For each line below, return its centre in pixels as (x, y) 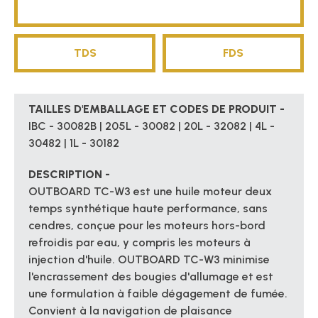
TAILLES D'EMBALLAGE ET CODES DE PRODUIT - (157, 109)
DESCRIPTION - (69, 175)
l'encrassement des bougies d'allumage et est (151, 277)
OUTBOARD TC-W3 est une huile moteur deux (150, 192)
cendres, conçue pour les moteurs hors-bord (147, 226)
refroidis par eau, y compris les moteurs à (139, 243)
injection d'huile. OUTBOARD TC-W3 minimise (149, 260)
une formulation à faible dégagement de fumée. (158, 294)
